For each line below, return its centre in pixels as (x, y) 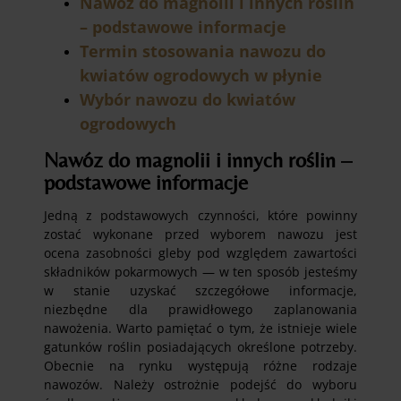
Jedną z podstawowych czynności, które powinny (200, 216)
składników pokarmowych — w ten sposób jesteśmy (200, 272)
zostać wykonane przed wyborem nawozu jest (200, 235)
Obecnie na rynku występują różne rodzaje (200, 366)
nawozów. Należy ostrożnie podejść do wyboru (200, 385)
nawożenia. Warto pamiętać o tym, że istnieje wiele (200, 328)
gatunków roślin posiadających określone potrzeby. (200, 347)
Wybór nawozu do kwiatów (188, 99)
